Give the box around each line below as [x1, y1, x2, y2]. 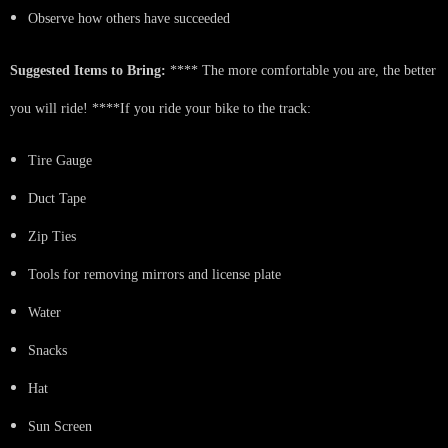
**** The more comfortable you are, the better [166, 62, 436, 78]
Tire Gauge [28, 152, 92, 168]
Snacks [28, 342, 67, 358]
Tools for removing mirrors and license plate [28, 266, 281, 282]
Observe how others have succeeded [28, 10, 230, 26]
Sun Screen [28, 418, 92, 434]
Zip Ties [28, 228, 76, 244]
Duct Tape [28, 190, 86, 206]
